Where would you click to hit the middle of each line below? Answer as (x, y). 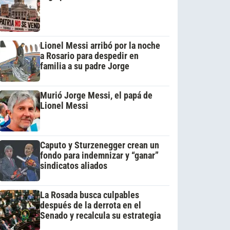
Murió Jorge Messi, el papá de (96, 95)
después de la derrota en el (90, 205)
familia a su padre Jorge (84, 66)
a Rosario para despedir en (89, 56)
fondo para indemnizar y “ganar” (99, 155)
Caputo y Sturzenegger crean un (99, 145)
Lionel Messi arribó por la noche (100, 45)
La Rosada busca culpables (89, 195)
